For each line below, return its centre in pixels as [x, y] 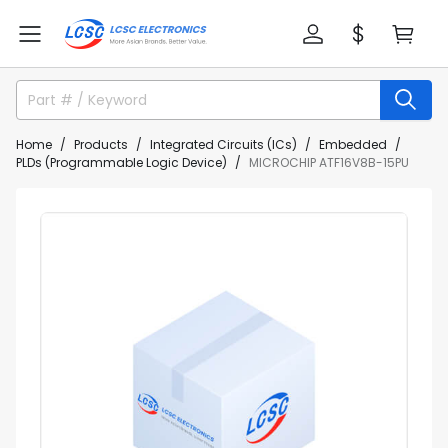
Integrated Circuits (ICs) [223, 144]
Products [101, 144]
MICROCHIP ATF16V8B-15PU [329, 162]
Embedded [353, 144]
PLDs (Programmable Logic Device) [121, 162]
